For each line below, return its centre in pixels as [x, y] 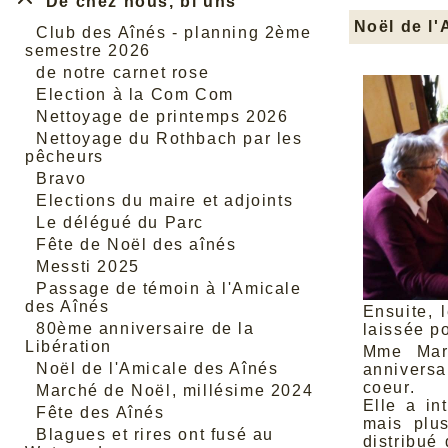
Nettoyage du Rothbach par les [169, 138]
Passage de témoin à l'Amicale [169, 288]
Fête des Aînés [100, 412]
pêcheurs [64, 156]
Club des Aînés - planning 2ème [174, 32]
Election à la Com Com [135, 94]
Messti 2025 [88, 266]
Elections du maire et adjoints [165, 200]
